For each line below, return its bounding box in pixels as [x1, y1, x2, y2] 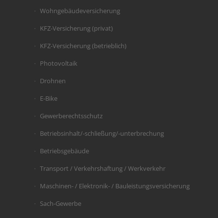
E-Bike [39, 93, 57, 103]
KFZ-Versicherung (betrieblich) [39, 41, 127, 50]
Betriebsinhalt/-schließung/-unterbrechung [39, 128, 164, 138]
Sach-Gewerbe [39, 199, 81, 208]
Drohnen [39, 76, 66, 85]
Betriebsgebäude [39, 146, 89, 155]
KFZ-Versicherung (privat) [39, 23, 113, 33]
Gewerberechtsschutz [39, 111, 103, 120]
